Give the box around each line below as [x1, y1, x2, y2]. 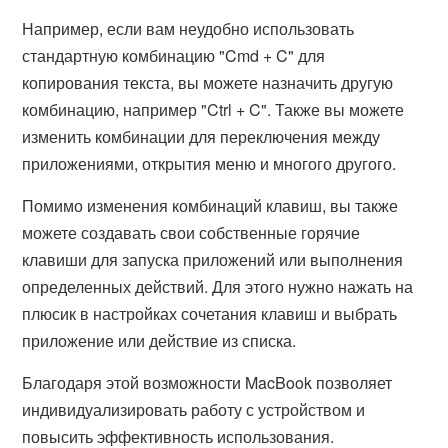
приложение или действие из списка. [22, 329, 297, 352]
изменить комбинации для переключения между [22, 125, 381, 148]
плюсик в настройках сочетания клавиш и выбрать [22, 302, 398, 325]
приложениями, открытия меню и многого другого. [22, 152, 397, 175]
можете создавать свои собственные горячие [22, 221, 361, 244]
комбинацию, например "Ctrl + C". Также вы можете [22, 98, 405, 121]
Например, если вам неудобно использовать [22, 17, 355, 40]
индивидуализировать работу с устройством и [22, 398, 366, 421]
